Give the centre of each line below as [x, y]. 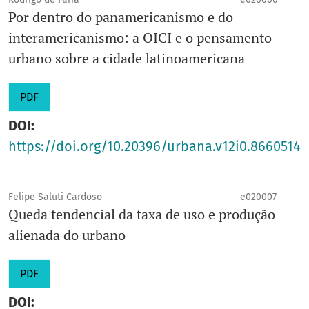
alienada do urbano [67, 235]
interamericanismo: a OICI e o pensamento [140, 38]
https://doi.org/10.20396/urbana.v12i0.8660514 [154, 147]
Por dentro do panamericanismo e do [121, 17]
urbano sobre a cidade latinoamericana [127, 59]
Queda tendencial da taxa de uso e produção [142, 215]
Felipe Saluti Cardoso [55, 197]
